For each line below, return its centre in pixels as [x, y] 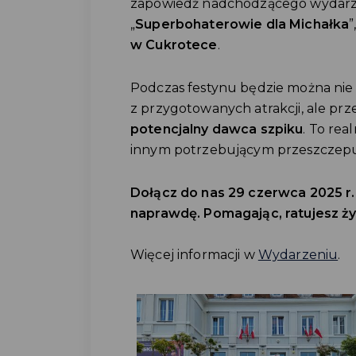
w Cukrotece [174, 45]
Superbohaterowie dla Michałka [242, 24]
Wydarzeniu [298, 255]
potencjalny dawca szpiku [217, 129]
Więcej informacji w [194, 255]
